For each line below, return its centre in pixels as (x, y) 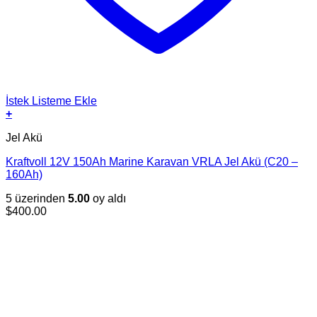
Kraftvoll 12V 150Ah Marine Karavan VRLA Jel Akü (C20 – (152, 161)
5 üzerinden (37, 198)
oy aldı (108, 198)
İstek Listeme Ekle (51, 100)
